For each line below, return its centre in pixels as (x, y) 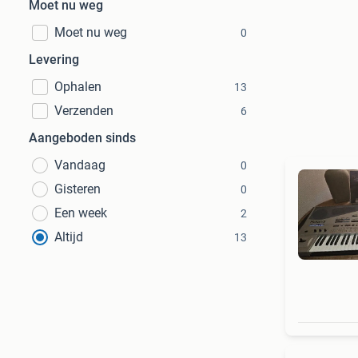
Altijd (69, 237)
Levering (54, 60)
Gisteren (78, 189)
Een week (81, 213)
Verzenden (84, 111)
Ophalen (78, 87)
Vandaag (80, 165)
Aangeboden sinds (82, 138)
